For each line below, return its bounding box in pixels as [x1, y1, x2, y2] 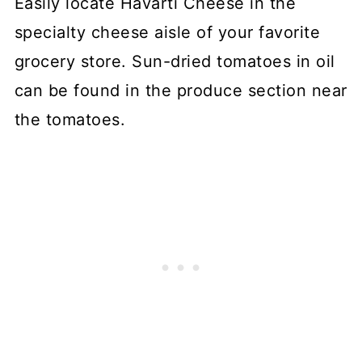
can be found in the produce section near [14, 81, 347, 100]
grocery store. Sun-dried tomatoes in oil [14, 52, 335, 71]
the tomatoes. [14, 110, 126, 129]
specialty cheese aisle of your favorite [14, 23, 321, 42]
